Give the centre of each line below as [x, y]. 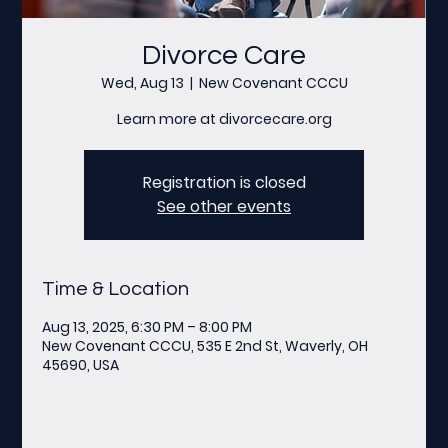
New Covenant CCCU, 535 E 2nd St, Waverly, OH [205, 345]
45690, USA [81, 364]
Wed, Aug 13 [142, 82]
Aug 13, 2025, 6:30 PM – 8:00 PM [147, 326]
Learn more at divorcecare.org [224, 118]
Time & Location [116, 288]
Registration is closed [224, 182]
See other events [224, 206]
